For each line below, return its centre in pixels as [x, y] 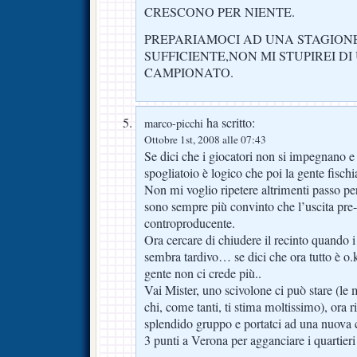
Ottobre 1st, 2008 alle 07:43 [205, 139]
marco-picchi [174, 123]
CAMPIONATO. [189, 72]
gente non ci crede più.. [203, 273]
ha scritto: [229, 122]
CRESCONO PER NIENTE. [220, 12]
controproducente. [190, 223]
